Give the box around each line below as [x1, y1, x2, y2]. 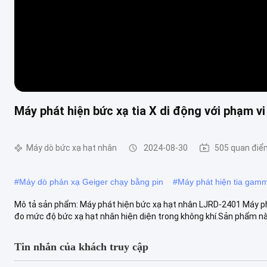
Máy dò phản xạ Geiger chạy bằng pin [19, 176, 163, 187]
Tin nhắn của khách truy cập [14, 240, 148, 253]
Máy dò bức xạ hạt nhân [26, 143, 117, 153]
